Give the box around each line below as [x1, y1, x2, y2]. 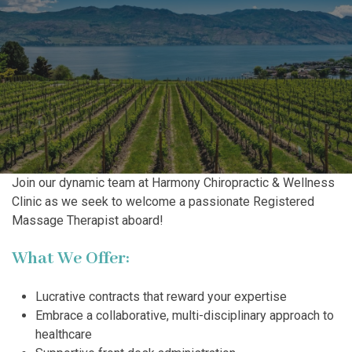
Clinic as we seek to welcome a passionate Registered [12, 194, 314, 210]
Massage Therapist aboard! [12, 213, 163, 229]
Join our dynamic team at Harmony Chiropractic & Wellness [12, 175, 335, 191]
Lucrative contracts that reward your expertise [35, 289, 287, 305]
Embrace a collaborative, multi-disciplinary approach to [35, 308, 334, 324]
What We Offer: [12, 247, 130, 270]
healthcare [35, 327, 92, 343]
